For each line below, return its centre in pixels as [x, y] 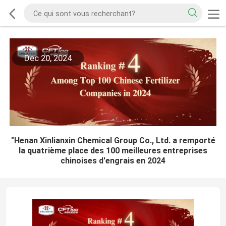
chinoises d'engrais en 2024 [113, 161]
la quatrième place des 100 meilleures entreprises [113, 151]
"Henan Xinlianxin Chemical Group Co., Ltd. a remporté [113, 141]
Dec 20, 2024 [48, 58]
